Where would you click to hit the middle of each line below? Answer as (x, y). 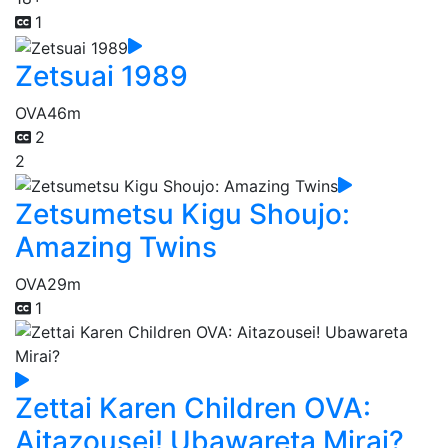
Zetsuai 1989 (101, 75)
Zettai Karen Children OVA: (193, 408)
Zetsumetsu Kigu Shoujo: (182, 214)
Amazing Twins (116, 247)
